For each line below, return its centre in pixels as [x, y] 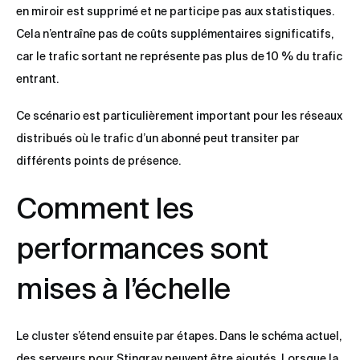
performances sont [142, 247]
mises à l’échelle [123, 288]
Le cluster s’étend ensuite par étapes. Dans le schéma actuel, [179, 335]
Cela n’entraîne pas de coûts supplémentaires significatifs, [175, 33]
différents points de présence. [98, 160]
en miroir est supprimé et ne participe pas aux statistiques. [175, 11]
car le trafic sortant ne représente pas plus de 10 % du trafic [179, 56]
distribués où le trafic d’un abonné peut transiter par [158, 138]
